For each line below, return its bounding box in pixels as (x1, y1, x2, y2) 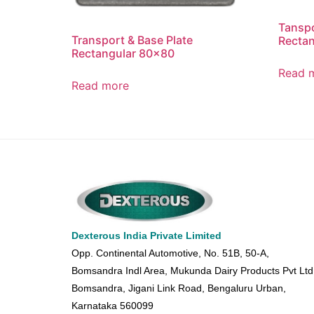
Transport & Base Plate (71, 33, 193, 48)
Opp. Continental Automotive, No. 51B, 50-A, (71, 247, 269, 259)
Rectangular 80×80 (71, 46, 175, 61)
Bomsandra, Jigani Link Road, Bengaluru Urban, (71, 282, 286, 294)
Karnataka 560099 (71, 300, 153, 312)
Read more (71, 78, 129, 93)
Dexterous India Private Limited (71, 230, 221, 242)
